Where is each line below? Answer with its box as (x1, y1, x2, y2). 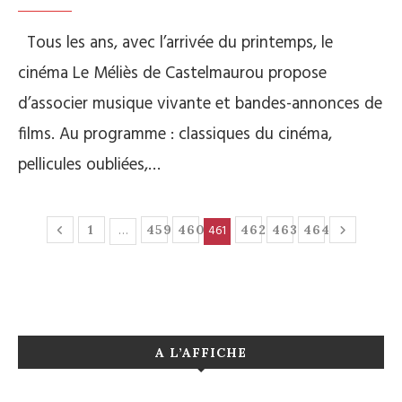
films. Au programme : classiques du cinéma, (18, 121, 332, 149)
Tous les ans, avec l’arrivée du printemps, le (18, 30, 333, 57)
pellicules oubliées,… (18, 152, 161, 179)
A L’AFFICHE (155, 345, 247, 362)
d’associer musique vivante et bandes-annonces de (18, 91, 382, 118)
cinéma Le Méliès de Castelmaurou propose (18, 60, 327, 88)
